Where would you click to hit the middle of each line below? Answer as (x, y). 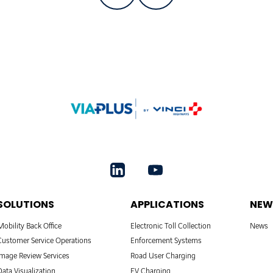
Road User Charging (163, 256)
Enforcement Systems (166, 241)
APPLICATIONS (167, 204)
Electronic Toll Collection (171, 226)
